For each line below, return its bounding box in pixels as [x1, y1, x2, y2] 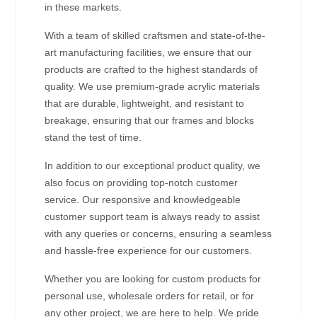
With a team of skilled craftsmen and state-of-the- [45, 29, 266, 41]
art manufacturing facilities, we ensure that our [45, 46, 253, 58]
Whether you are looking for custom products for [45, 272, 262, 284]
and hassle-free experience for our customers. [45, 244, 253, 256]
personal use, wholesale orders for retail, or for [45, 289, 255, 301]
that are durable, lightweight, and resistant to [45, 97, 245, 109]
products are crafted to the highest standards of [45, 63, 258, 75]
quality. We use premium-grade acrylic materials [45, 80, 260, 92]
